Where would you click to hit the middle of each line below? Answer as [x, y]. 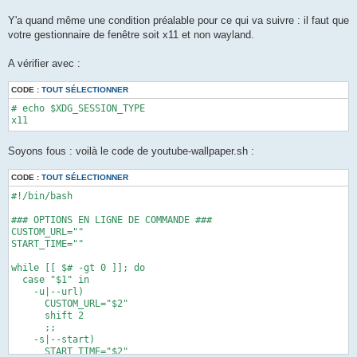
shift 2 [47, 315]
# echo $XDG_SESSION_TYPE [78, 109]
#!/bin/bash [42, 196]
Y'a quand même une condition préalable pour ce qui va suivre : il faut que [178, 21]
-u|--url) [47, 291]
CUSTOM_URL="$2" [70, 303]
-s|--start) [53, 339]
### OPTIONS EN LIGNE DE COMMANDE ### [112, 220]
